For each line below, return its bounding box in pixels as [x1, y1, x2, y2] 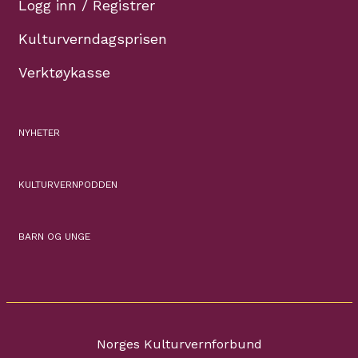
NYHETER [18, 127, 60, 139]
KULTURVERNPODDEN [18, 179, 117, 191]
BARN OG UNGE [18, 231, 90, 243]
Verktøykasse [18, 64, 110, 82]
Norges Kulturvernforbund [96, 336, 262, 352]
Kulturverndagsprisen [18, 30, 167, 48]
